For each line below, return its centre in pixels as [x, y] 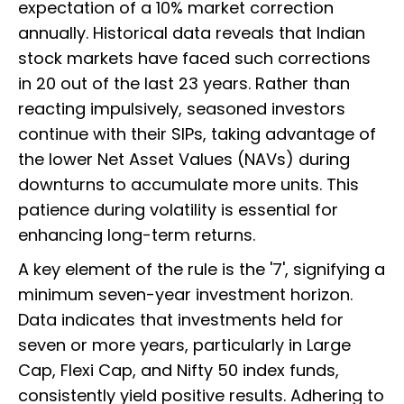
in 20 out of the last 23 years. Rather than [184, 84]
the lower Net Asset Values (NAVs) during [184, 160]
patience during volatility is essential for [178, 210]
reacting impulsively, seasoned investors [182, 109]
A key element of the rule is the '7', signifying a [202, 270]
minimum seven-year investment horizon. [185, 295]
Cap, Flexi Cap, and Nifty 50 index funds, [179, 371]
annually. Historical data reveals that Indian [192, 33]
